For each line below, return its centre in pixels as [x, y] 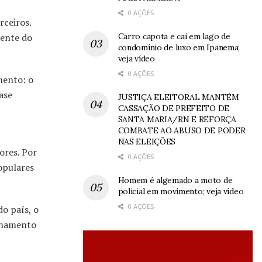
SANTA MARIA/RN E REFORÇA [177, 119]
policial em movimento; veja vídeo [181, 191]
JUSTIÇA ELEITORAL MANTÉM [178, 97]
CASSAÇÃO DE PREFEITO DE [174, 108]
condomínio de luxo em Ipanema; [179, 47]
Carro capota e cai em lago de [174, 36]
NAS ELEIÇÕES [147, 141]
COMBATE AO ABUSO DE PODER [182, 130]
